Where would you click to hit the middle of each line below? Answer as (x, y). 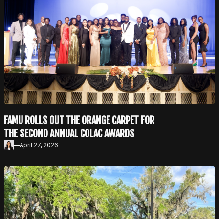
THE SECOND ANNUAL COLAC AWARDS (69, 134)
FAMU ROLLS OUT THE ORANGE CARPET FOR (79, 121)
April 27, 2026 (39, 145)
